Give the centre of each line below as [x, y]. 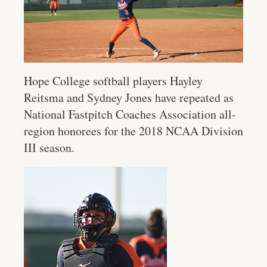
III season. [49, 148]
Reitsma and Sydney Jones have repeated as [129, 98]
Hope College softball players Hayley [113, 81]
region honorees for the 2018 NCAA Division [133, 131]
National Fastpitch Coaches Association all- [130, 114]
